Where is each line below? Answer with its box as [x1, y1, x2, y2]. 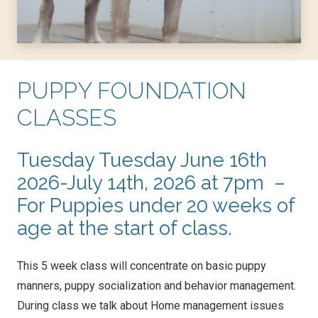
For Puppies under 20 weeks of [17, 194, 295, 217]
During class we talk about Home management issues [17, 299, 284, 313]
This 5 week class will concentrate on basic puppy [17, 259, 266, 273]
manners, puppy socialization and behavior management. [17, 279, 296, 293]
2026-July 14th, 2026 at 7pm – [17, 171, 285, 194]
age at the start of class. [17, 216, 232, 240]
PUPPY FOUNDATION [17, 77, 246, 104]
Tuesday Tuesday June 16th [17, 148, 267, 172]
